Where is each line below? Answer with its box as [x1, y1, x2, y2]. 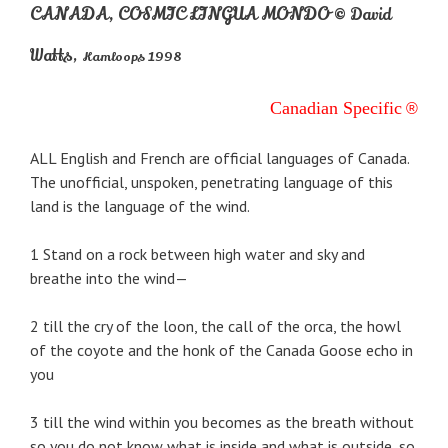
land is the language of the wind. [30, 196, 250, 217]
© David [334, 4, 391, 27]
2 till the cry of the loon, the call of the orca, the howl [30, 316, 401, 337]
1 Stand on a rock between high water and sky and [30, 244, 365, 265]
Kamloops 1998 [82, 48, 181, 67]
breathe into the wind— [30, 268, 188, 289]
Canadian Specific [270, 98, 402, 119]
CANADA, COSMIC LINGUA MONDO [30, 2, 334, 27]
